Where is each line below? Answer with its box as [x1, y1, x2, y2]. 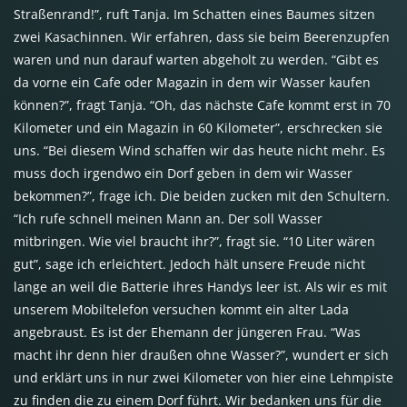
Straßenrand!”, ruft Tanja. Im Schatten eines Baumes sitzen [14, 5, 375, 24]
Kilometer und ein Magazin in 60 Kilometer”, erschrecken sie [14, 119, 382, 137]
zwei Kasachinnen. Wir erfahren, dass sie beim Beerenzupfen [14, 28, 390, 46]
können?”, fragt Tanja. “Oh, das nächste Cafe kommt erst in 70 [14, 96, 391, 114]
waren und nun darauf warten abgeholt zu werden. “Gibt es [14, 51, 379, 69]
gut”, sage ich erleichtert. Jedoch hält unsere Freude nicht [14, 255, 365, 273]
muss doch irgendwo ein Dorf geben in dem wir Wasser [14, 164, 352, 183]
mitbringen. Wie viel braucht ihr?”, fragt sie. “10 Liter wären [14, 233, 375, 251]
